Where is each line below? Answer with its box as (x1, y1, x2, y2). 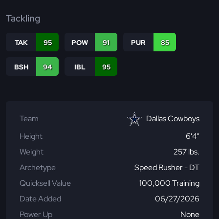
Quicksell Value (20, 178, 71, 189)
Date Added (20, 194, 61, 204)
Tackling (6, 12, 40, 24)
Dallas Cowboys (146, 113, 199, 124)
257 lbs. (174, 147, 199, 157)
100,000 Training (139, 178, 199, 189)
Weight (20, 147, 44, 157)
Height (20, 131, 43, 142)
